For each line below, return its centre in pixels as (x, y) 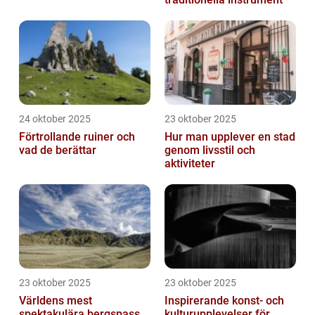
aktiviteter (190, 164)
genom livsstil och (210, 150)
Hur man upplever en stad (230, 137)
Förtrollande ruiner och (77, 137)
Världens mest (56, 301)
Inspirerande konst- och (224, 301)
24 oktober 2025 (55, 119)
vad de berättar (58, 150)
